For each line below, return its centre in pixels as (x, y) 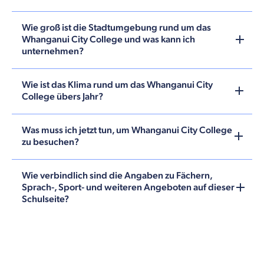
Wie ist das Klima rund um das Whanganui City (117, 85)
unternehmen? (53, 51)
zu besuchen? (50, 142)
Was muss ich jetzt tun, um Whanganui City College (127, 130)
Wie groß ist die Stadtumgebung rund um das (116, 28)
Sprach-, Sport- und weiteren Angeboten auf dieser (128, 187)
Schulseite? (45, 199)
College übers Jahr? (62, 97)
